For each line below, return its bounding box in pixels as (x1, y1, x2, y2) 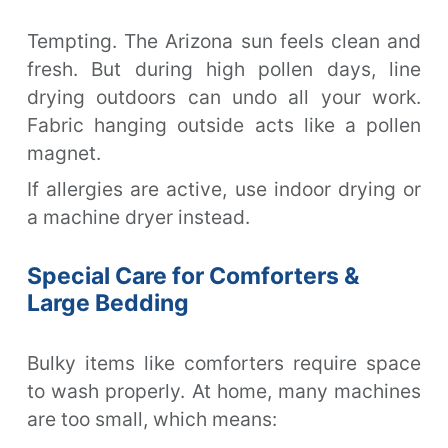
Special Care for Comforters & (27, 261, 360, 290)
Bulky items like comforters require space (27, 350, 421, 375)
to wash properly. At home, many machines (27, 378, 421, 403)
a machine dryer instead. (27, 204, 250, 229)
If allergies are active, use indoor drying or (27, 176, 421, 201)
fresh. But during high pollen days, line (27, 56, 421, 81)
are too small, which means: (27, 406, 277, 431)
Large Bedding (27, 288, 189, 317)
